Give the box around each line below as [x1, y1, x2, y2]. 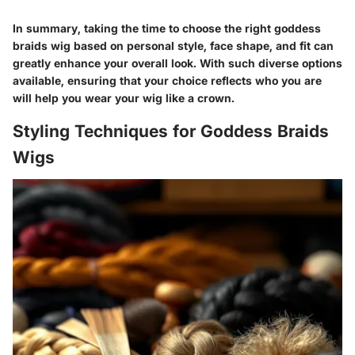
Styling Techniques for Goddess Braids [13, 121, 329, 142]
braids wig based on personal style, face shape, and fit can [13, 39, 334, 53]
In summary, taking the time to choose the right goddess [13, 21, 321, 36]
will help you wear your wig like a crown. [13, 91, 235, 105]
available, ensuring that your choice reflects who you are [13, 74, 322, 88]
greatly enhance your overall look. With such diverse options [13, 56, 342, 71]
